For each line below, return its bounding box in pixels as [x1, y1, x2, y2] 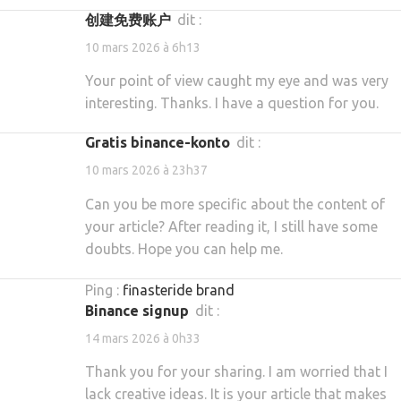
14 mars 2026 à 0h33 [85, 330, 200, 346]
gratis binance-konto [95, 134, 230, 151]
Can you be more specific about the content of [85, 195, 385, 212]
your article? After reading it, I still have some [85, 218, 378, 235]
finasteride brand [123, 281, 235, 298]
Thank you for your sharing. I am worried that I [85, 363, 388, 380]
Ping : [85, 281, 123, 298]
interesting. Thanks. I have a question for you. [85, 95, 379, 112]
